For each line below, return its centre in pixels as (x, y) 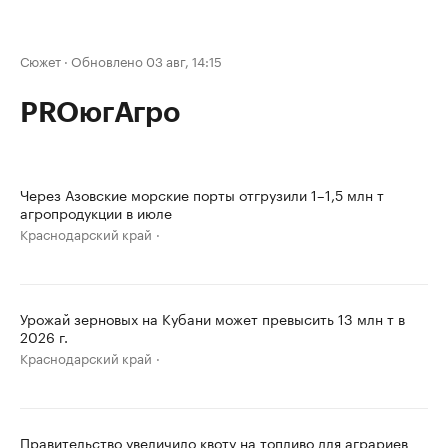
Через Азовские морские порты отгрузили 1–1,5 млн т (202, 194)
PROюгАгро (100, 113)
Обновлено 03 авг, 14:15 (146, 60)
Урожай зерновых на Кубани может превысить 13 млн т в (212, 318)
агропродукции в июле (96, 212)
